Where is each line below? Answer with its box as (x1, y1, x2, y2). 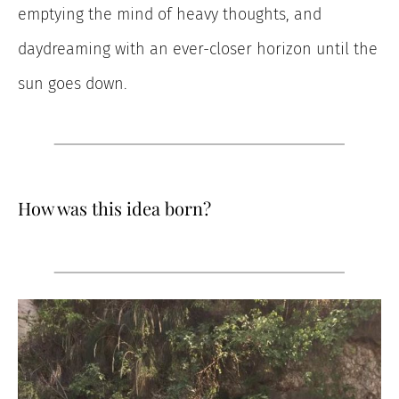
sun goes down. (18, 74, 127, 94)
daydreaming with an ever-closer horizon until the (18, 39, 378, 60)
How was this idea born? (18, 196, 211, 221)
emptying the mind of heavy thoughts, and (18, 4, 322, 25)
